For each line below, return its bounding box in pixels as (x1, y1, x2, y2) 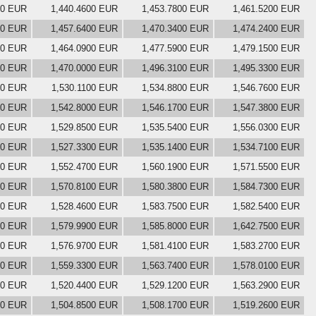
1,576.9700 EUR (51, 240, 118, 251)
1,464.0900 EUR (51, 42, 118, 54)
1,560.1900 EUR (142, 161, 209, 172)
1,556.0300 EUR (233, 121, 300, 133)
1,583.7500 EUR (142, 200, 209, 212)
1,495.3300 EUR (233, 62, 300, 73)
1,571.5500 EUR (233, 161, 300, 172)
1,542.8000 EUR (51, 102, 118, 113)
